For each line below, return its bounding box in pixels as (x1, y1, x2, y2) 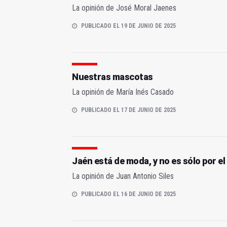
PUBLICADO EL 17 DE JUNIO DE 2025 (81, 106, 176, 114)
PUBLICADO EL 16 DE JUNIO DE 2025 (81, 191, 176, 198)
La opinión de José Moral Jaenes (72, 3, 176, 13)
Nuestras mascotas (72, 71, 153, 83)
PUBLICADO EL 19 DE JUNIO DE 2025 (81, 22, 176, 30)
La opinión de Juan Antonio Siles (72, 171, 174, 181)
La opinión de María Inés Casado (72, 87, 174, 97)
